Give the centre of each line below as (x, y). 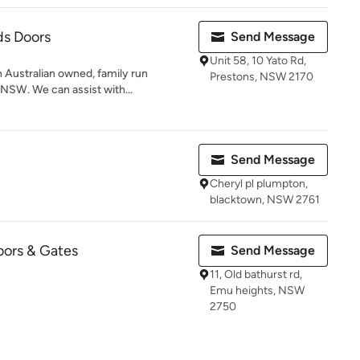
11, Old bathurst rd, (256, 274)
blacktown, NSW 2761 (265, 200)
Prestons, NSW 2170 (262, 77)
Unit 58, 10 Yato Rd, (258, 61)
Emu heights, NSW (257, 290)
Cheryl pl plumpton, (259, 184)
